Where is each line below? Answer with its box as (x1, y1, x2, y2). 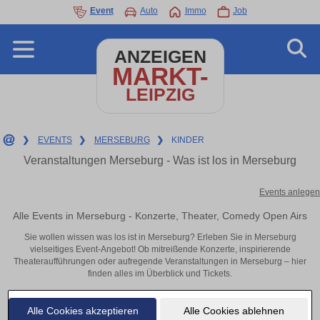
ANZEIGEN (114, 47, 206, 66)
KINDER (171, 135, 205, 145)
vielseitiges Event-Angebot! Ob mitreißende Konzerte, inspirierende (29, 244, 291, 255)
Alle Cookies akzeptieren (26, 304, 139, 316)
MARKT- (111, 62, 209, 90)
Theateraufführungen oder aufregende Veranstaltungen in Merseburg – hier (14, 256, 306, 267)
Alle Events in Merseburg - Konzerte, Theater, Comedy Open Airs (13, 209, 307, 221)
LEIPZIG (125, 85, 195, 104)
